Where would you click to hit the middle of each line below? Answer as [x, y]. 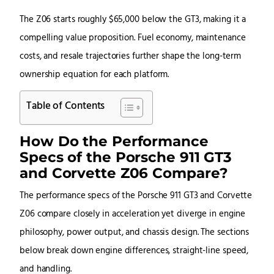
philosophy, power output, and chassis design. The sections [135, 233]
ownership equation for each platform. [94, 75]
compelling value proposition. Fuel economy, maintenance [133, 38]
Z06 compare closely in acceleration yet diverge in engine [133, 215]
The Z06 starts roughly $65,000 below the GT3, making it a [133, 20]
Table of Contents [66, 106]
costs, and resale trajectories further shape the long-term [131, 56]
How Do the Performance [114, 141]
